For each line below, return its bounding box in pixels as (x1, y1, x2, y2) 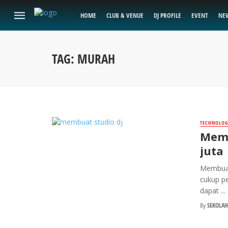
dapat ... (199, 186, 225, 196)
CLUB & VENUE (106, 11, 144, 20)
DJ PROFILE (154, 11, 181, 20)
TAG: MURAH (52, 50, 115, 67)
